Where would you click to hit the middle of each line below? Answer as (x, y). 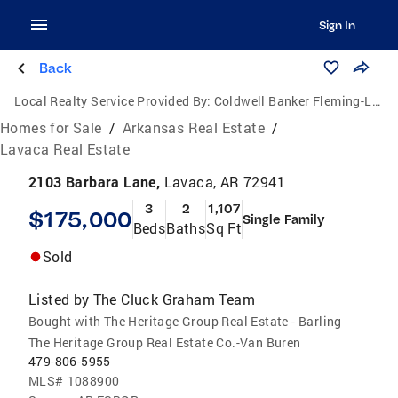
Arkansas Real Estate (194, 127)
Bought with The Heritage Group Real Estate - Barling (185, 321)
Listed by (59, 299)
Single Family (284, 219)
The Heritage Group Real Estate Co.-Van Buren (165, 342)
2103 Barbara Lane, (96, 182)
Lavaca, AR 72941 (225, 182)
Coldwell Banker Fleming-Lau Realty (293, 101)
